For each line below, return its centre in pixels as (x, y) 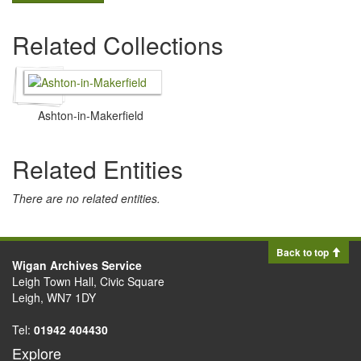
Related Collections (118, 45)
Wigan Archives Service (77, 265)
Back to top (304, 252)
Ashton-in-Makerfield (90, 115)
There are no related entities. (86, 198)
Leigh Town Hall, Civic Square (88, 281)
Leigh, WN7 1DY (54, 297)
